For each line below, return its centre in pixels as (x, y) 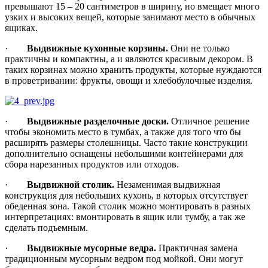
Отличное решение (209, 121)
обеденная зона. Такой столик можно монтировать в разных (128, 206)
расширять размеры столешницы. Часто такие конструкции (126, 143)
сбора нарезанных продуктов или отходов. (92, 164)
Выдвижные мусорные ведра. (92, 248)
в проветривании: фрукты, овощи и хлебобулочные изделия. (129, 80)
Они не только (199, 48)
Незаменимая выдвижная (167, 185)
